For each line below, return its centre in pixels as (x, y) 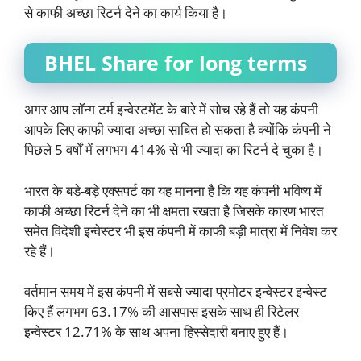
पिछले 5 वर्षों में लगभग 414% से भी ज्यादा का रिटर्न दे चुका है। (174, 149)
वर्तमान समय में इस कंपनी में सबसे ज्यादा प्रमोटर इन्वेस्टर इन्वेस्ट (176, 291)
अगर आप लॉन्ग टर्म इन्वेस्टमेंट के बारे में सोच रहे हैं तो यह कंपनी (171, 109)
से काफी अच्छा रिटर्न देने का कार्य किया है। (126, 12)
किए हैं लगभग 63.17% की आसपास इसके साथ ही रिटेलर (162, 311)
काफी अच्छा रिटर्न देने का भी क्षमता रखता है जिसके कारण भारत (174, 210)
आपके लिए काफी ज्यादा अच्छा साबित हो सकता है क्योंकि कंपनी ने (178, 129)
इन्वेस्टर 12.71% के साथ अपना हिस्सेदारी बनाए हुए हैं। (156, 332)
